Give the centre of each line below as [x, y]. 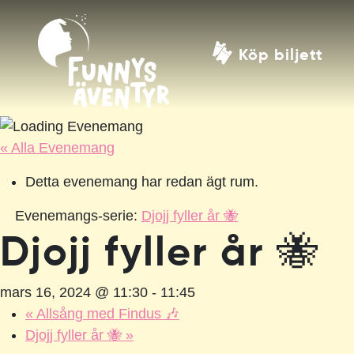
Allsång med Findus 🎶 [106, 313]
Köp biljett [281, 54]
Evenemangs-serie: [78, 215]
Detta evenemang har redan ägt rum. [142, 181]
